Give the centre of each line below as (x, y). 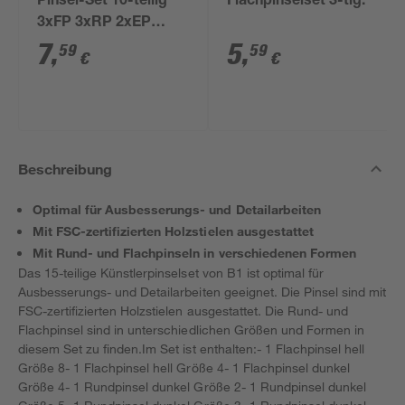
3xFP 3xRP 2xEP (94, 24)
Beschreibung (66, 169)
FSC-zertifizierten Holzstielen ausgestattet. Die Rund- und (183, 311)
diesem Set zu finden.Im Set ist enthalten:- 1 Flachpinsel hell (192, 348)
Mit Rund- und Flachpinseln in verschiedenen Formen (194, 253)
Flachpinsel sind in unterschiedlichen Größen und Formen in (191, 330)
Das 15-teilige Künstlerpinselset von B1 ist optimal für (171, 273)
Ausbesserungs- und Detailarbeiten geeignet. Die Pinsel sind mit (202, 292)
